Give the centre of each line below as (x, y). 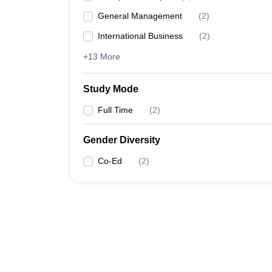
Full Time (115, 110)
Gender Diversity (122, 140)
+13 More (102, 56)
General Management (140, 16)
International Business (140, 36)
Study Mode (111, 89)
